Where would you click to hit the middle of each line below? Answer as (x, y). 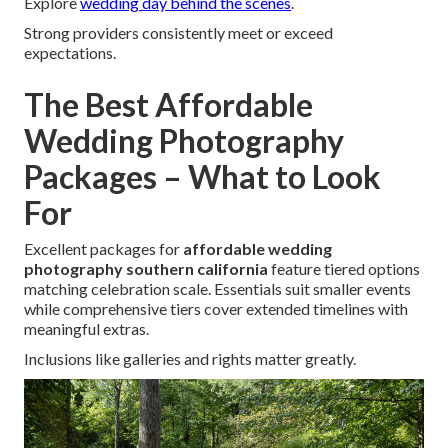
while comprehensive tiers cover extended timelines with (216, 309)
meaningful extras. (86, 329)
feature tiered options (344, 269)
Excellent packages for (103, 249)
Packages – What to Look (202, 177)
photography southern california (146, 269)
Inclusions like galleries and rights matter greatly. (190, 359)
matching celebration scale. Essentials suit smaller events (217, 289)
